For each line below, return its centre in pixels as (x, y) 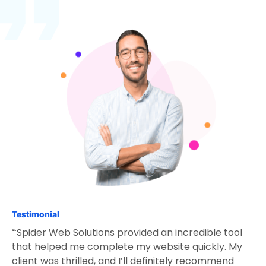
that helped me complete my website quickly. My (127, 246)
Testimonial (36, 214)
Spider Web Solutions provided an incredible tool (129, 232)
